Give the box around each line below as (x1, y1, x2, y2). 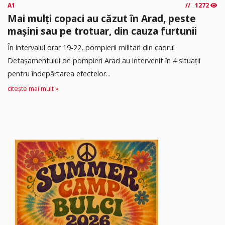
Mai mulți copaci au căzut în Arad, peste (8, 11, 196, 25)
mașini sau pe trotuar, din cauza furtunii (8, 24, 197, 38)
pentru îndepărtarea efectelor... (8, 68, 110, 78)
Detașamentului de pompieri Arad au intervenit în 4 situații (8, 55, 200, 65)
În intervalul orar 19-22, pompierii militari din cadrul (8, 42, 175, 52)
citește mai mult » (8, 84, 58, 93)
